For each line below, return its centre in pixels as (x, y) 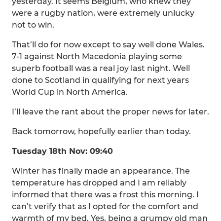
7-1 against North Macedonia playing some (97, 56)
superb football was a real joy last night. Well (101, 68)
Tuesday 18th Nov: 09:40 (62, 151)
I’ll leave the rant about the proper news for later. (110, 112)
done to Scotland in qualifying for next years (100, 80)
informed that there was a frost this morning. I (105, 195)
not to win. (33, 25)
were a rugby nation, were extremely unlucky (103, 13)
